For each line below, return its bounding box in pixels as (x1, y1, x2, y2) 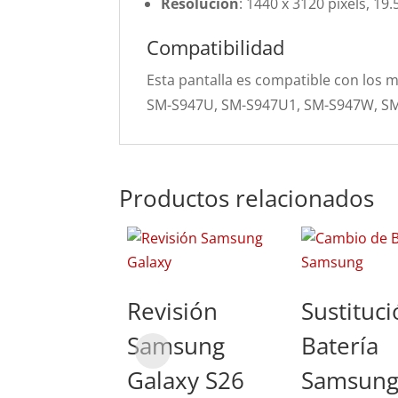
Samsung (127, 330, 226, 362)
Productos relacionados (119, 182, 375, 214)
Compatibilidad (147, 34, 285, 60)
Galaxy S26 (127, 364, 245, 396)
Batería (301, 330, 379, 362)
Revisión (127, 295, 219, 327)
